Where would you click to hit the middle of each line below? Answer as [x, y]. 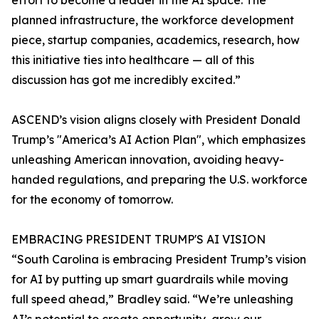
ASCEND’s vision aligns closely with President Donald [156, 120]
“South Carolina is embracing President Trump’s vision [159, 260]
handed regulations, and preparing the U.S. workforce [159, 180]
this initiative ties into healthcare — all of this [133, 60]
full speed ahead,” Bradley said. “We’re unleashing [152, 299]
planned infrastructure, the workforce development [153, 20]
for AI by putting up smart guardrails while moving [150, 279]
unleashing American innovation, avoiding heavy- [148, 160]
